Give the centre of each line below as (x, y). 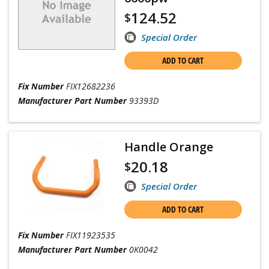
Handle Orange (168, 147)
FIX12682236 (91, 86)
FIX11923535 (91, 235)
